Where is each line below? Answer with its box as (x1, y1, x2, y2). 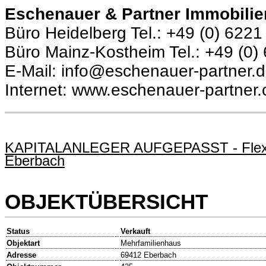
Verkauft (121, 227, 150, 236)
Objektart (7, 239, 40, 248)
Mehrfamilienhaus (121, 239, 181, 248)
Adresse (7, 251, 36, 260)
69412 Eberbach (121, 251, 176, 260)
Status (7, 227, 30, 236)
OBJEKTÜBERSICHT (5, 189, 208, 213)
